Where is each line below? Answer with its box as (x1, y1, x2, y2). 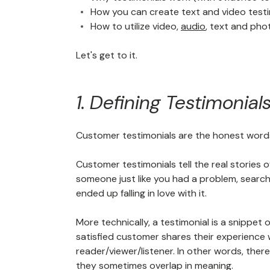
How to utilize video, (90, 20, 181, 33)
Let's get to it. (76, 49, 137, 61)
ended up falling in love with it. (76, 187, 207, 199)
